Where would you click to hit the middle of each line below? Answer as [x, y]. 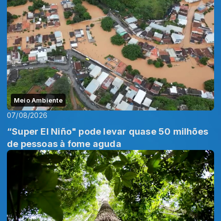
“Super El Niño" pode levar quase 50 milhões [108, 131]
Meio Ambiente [38, 100]
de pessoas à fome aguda [64, 144]
